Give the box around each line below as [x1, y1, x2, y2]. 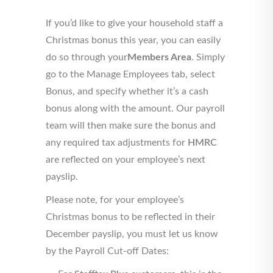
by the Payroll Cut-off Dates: [46, 246, 169, 256]
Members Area [127, 52, 191, 62]
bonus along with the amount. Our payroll [46, 104, 225, 113]
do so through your [46, 52, 127, 62]
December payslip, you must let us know [46, 229, 218, 239]
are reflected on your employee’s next [46, 155, 205, 165]
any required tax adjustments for [46, 138, 188, 147]
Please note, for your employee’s [46, 195, 184, 205]
